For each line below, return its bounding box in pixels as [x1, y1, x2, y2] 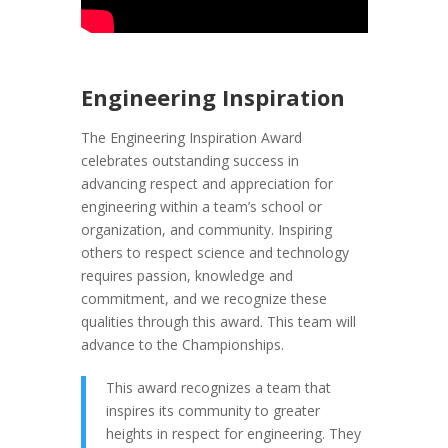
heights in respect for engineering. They [105, 424, 361, 444]
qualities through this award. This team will [80, 312, 356, 332]
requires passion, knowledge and [80, 266, 293, 286]
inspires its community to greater [105, 401, 320, 421]
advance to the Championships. [80, 335, 284, 355]
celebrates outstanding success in [80, 151, 299, 171]
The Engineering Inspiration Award [80, 128, 302, 148]
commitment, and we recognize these [80, 289, 327, 309]
